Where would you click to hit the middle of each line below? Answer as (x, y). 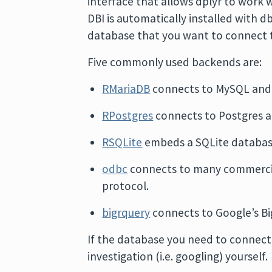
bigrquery (126, 212)
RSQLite (122, 142)
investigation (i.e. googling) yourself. (178, 256)
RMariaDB (126, 89)
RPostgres (128, 115)
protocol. (126, 186)
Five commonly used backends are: (175, 62)
